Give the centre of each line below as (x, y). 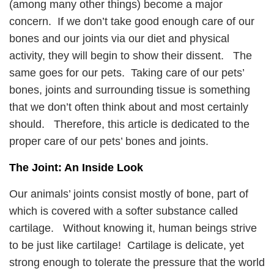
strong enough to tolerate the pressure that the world (137, 262)
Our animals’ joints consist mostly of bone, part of (129, 194)
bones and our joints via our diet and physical (119, 38)
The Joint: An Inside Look (76, 167)
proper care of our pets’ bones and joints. (109, 141)
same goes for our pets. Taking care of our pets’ (127, 72)
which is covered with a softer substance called (124, 211)
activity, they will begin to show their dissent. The (131, 55)
